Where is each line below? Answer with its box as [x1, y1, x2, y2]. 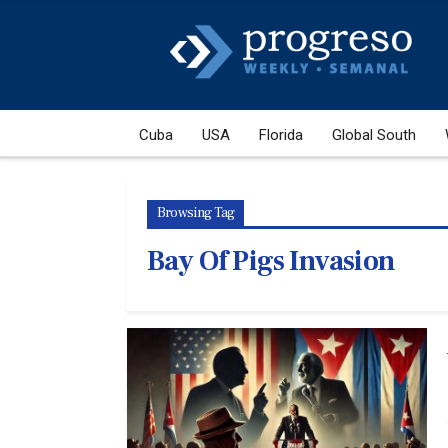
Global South [332, 126, 416, 144]
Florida [259, 126, 303, 144]
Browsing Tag [157, 203, 235, 222]
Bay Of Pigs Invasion [147, 242, 394, 279]
